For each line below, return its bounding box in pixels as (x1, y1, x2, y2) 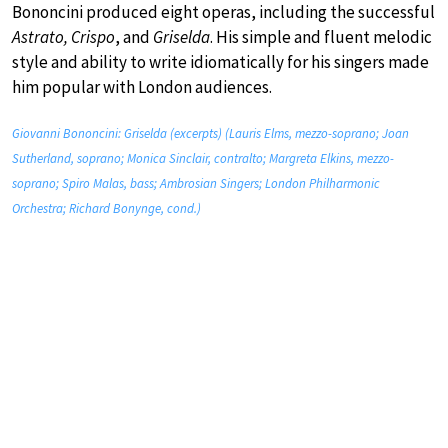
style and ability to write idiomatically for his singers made (12, 51, 429, 74)
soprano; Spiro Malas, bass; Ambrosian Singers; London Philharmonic (12, 175, 380, 193)
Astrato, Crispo (12, 26, 115, 49)
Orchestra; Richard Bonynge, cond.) (12, 200, 201, 218)
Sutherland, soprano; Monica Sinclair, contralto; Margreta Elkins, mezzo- (12, 150, 394, 168)
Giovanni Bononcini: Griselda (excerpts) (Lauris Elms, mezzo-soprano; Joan (12, 125, 409, 143)
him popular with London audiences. (12, 76, 272, 99)
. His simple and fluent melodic (210, 26, 432, 49)
